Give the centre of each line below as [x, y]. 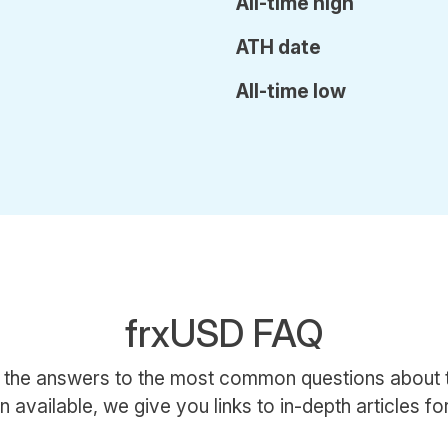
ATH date [278, 47]
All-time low [291, 91]
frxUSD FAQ [224, 333]
